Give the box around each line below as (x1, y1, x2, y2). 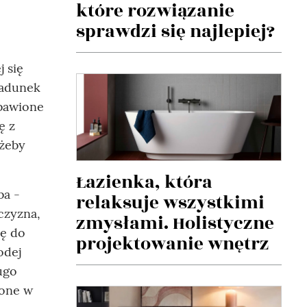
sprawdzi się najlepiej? (76, 19, 275, 45)
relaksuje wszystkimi (76, 190, 265, 217)
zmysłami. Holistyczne (76, 210, 274, 237)
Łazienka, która (76, 169, 212, 196)
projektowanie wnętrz (76, 231, 269, 258)
